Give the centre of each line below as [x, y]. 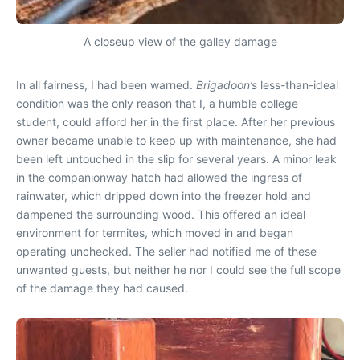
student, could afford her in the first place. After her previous [176, 122]
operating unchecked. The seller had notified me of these [166, 251]
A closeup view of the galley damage [180, 41]
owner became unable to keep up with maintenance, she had [176, 140]
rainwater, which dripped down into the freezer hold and [164, 196]
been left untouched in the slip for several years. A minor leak [176, 159]
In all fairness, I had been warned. [106, 85]
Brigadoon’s [228, 85]
